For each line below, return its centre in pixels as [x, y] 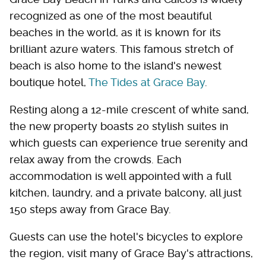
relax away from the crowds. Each [96, 159]
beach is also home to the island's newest [115, 66]
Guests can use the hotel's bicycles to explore [126, 237]
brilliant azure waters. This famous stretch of [121, 49]
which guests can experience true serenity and [129, 143]
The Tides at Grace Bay [147, 82]
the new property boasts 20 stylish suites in [119, 126]
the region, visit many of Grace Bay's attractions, [131, 253]
